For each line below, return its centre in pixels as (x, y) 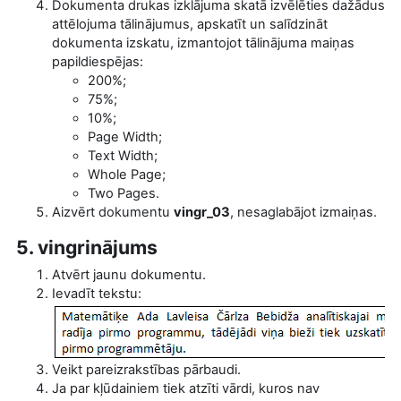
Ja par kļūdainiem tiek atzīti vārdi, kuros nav (186, 388)
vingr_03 (202, 212)
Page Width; (125, 137)
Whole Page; (127, 174)
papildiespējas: (98, 61)
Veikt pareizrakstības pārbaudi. (146, 369)
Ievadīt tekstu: (97, 293)
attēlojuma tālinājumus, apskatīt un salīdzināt (190, 24)
